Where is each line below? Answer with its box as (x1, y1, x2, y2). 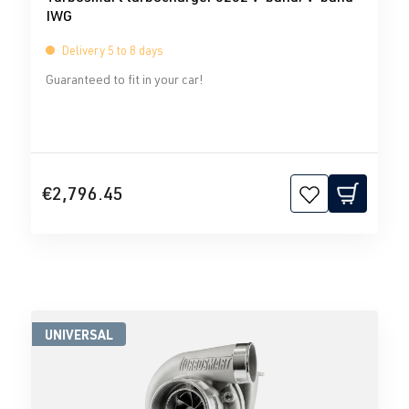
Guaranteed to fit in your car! (46, 71, 204, 88)
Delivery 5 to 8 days (59, 43, 163, 58)
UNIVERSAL (44, 326, 113, 343)
